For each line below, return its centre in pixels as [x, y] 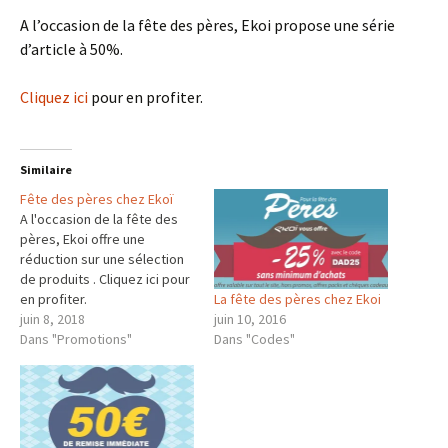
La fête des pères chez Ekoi [297, 298]
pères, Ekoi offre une [82, 239]
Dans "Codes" [254, 338]
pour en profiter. [145, 97]
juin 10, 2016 [250, 318]
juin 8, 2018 [52, 319]
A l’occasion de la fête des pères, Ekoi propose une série [207, 25]
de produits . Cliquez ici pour [105, 279]
